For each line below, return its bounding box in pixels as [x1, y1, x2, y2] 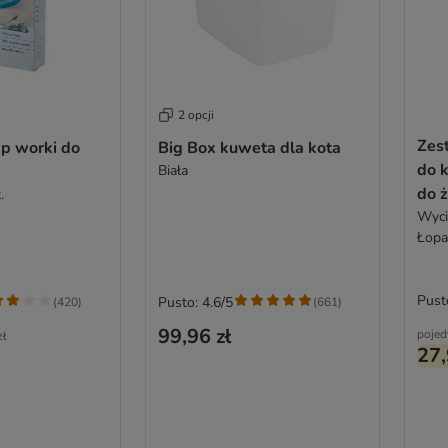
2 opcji [177, 106, 214, 123]
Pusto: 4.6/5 [157, 292, 233, 312]
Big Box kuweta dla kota [279, 136, 341, 159]
